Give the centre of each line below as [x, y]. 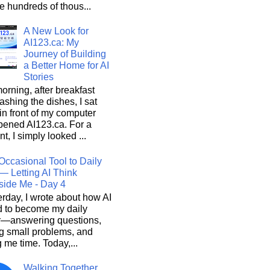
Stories [39, 77]
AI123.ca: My [52, 42]
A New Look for [56, 31]
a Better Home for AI [67, 65]
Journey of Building [65, 54]
